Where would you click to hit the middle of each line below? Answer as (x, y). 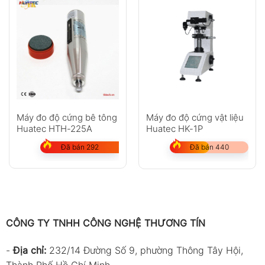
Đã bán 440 (209, 147)
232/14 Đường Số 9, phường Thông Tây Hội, (146, 250)
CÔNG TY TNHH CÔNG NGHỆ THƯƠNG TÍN (105, 223)
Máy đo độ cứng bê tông (67, 118)
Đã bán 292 (80, 147)
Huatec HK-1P (174, 129)
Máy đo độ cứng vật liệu (195, 118)
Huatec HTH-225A (54, 129)
